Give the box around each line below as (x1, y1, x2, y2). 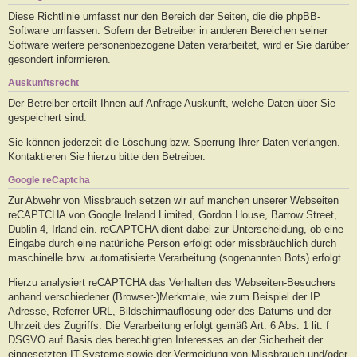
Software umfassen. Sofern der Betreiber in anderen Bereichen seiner (8, 24, 328, 37)
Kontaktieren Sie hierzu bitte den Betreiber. (8, 150, 206, 163)
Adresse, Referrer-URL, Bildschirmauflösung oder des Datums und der (8, 305, 331, 317)
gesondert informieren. (8, 53, 111, 65)
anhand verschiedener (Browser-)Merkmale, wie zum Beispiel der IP (8, 291, 320, 303)
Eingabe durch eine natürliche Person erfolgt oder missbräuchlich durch (8, 237, 336, 249)
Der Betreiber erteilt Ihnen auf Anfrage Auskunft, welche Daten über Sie (8, 96, 335, 109)
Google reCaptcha (8, 175, 90, 186)
